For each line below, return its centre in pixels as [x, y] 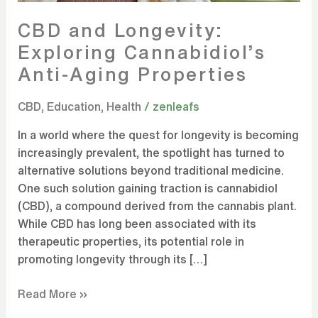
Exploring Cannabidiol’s [142, 52]
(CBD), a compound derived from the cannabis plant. [157, 205]
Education [73, 106]
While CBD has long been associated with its [137, 223]
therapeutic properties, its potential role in [131, 241]
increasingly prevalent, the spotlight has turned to [151, 152]
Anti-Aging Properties [132, 74]
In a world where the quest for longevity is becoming [158, 135]
